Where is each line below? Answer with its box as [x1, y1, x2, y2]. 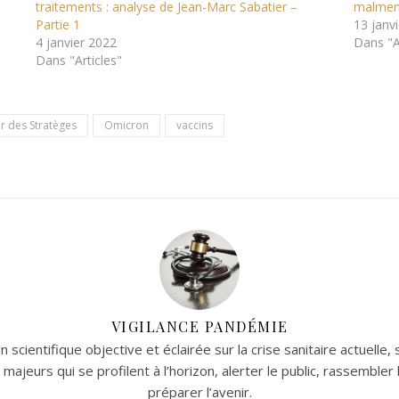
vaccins [176, 118, 213, 133]
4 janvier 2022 [36, 34, 118, 51]
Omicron [104, 118, 149, 133]
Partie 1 [36, 16, 81, 33]
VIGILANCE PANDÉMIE [110, 317, 289, 336]
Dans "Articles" [36, 52, 123, 69]
